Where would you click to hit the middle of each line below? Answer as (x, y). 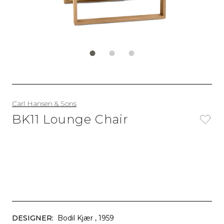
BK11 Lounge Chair (70, 119)
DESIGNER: (33, 218)
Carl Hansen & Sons (44, 103)
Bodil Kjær (75, 218)
